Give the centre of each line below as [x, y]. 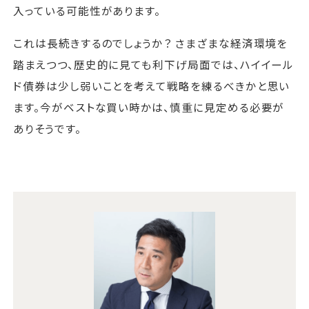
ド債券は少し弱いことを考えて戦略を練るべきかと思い [152, 85]
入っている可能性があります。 [87, 11]
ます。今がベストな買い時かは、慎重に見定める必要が [149, 107]
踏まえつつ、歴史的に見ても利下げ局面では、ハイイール [154, 64]
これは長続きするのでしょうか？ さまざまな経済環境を [151, 42]
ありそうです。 [47, 128]
